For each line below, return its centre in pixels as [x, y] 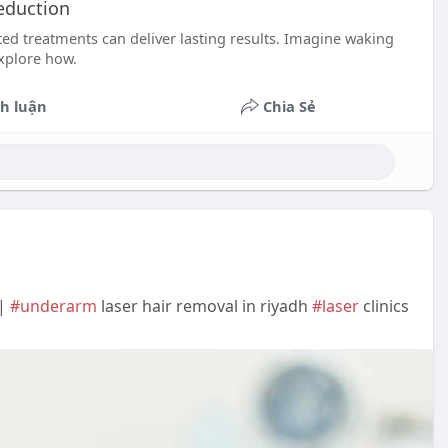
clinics [384, 306]
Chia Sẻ [290, 106]
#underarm [53, 306]
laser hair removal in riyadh [204, 306]
